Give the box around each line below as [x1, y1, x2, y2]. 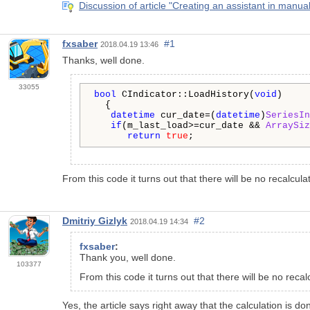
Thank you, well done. [80, 251, 176, 263]
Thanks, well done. [62, 54, 145, 66]
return [127, 130, 161, 141]
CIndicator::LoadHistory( [116, 89, 255, 100]
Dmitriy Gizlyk [62, 215, 127, 226]
